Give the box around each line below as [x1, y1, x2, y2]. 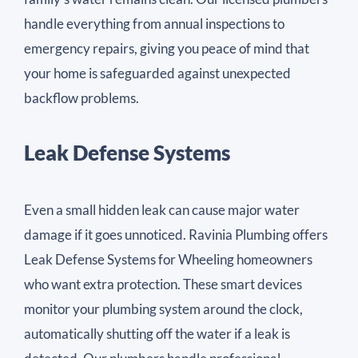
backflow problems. [24, 89, 139, 106]
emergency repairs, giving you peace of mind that [24, 39, 309, 57]
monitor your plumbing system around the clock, [24, 300, 303, 317]
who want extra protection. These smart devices [24, 275, 302, 292]
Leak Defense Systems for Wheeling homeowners [24, 250, 312, 268]
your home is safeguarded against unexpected [24, 64, 291, 82]
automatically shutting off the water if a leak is [24, 324, 290, 342]
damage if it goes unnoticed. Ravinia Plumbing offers [24, 225, 328, 243]
